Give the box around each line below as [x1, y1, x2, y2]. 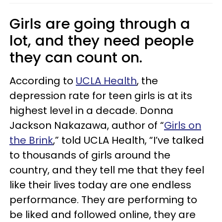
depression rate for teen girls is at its [9, 88, 192, 103]
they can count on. [9, 47, 142, 67]
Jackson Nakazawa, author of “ [9, 118, 164, 132]
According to [9, 73, 76, 88]
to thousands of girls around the [9, 148, 170, 162]
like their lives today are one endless [9, 177, 191, 192]
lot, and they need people [9, 30, 194, 51]
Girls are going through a [9, 13, 190, 34]
